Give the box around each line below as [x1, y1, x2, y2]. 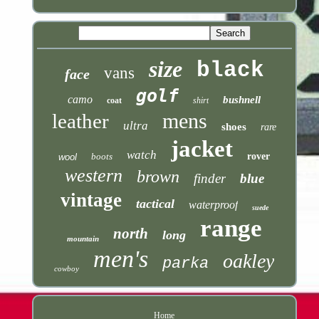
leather [52, 109, 110, 132]
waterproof [188, 198, 238, 211]
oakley [223, 249, 275, 272]
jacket [171, 135, 234, 162]
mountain [66, 234, 99, 243]
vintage [60, 189, 122, 211]
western [64, 164, 122, 186]
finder [193, 170, 226, 186]
